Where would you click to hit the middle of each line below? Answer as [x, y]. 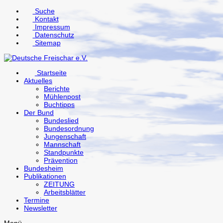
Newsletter [41, 208]
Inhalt [12, 26]
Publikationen [45, 176]
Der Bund [39, 112]
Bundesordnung [69, 128]
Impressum [51, 27]
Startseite [51, 73]
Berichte [57, 89]
